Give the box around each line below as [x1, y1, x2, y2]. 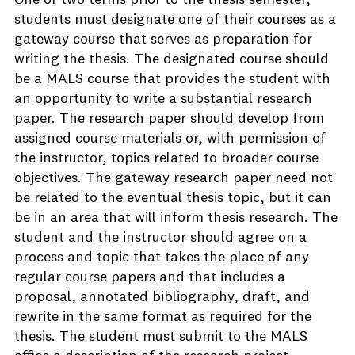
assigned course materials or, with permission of [14, 132, 326, 146]
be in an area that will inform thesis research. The [14, 211, 338, 225]
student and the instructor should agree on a [14, 231, 307, 245]
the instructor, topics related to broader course [14, 151, 319, 166]
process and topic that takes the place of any [14, 250, 309, 265]
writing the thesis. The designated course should [14, 52, 329, 67]
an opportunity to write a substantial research [14, 92, 312, 106]
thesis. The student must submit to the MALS [14, 330, 307, 344]
